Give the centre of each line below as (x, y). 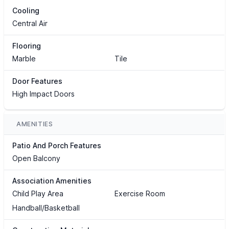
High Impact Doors (43, 94)
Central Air (30, 24)
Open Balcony (36, 158)
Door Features (37, 81)
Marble (24, 59)
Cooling (26, 11)
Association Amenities (52, 181)
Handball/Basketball (46, 208)
